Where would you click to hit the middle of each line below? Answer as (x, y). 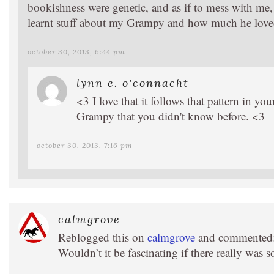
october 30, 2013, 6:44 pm (76, 51)
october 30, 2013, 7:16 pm (85, 145)
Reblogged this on (103, 237)
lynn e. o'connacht (133, 83)
